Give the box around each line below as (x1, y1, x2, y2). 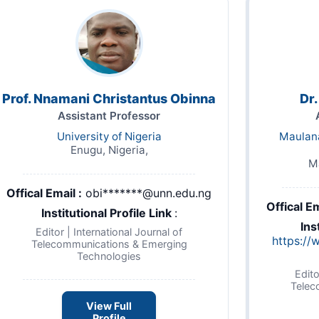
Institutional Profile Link (41, 205, 174, 220)
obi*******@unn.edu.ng (85, 185, 211, 200)
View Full (86, 299, 132, 312)
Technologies (77, 249, 141, 262)
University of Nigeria (56, 129, 162, 143)
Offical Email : (6, 185, 82, 200)
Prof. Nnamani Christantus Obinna (2, 90, 216, 106)
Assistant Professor (58, 108, 160, 122)
